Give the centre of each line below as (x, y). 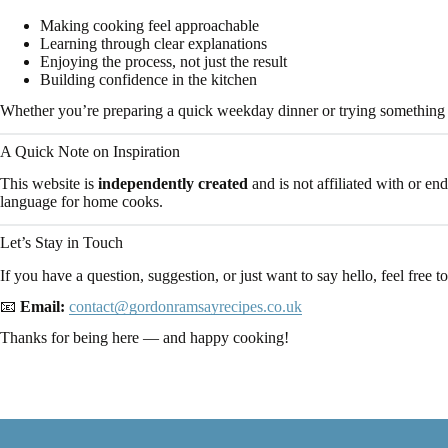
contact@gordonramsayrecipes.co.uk (185, 306)
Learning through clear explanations (153, 43)
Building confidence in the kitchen (148, 79)
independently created (173, 184)
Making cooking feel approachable (149, 25)
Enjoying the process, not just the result (163, 61)
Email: (42, 306)
